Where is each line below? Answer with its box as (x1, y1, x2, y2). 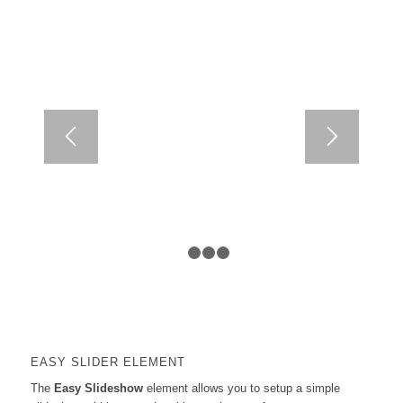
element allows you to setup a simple (142, 381, 340, 395)
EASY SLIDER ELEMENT (30, 354, 185, 369)
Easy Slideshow (53, 381, 143, 395)
